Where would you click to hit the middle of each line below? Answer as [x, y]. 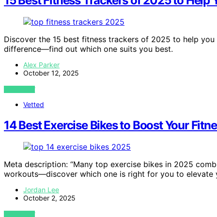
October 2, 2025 [49, 198]
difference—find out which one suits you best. [88, 49]
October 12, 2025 [51, 73]
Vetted [34, 105]
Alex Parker [41, 65]
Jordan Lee [41, 189]
